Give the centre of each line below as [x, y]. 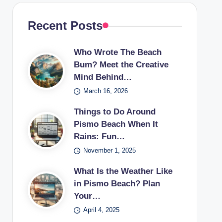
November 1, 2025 [110, 150]
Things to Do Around [114, 112]
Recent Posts [65, 26]
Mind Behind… [103, 77]
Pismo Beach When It [116, 124]
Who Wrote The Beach [117, 52]
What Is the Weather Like [123, 171]
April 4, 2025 [102, 210]
